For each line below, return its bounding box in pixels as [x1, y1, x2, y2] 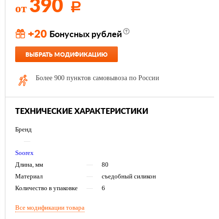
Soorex [15, 149, 34, 157]
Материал [15, 173, 43, 180]
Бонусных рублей [49, 30, 122, 40]
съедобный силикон [102, 173, 156, 180]
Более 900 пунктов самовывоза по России [36, 74, 159, 82]
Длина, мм [15, 161, 43, 169]
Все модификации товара [15, 204, 85, 212]
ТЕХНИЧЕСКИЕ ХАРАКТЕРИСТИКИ [15, 108, 148, 116]
